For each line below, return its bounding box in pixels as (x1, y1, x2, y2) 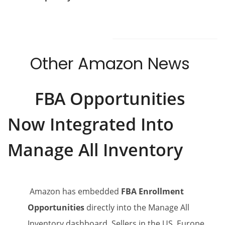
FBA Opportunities (35, 87, 185, 110)
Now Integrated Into (8, 113, 174, 136)
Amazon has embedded (28, 186, 121, 197)
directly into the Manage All (84, 202, 189, 213)
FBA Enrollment (121, 186, 184, 197)
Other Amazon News (30, 52, 190, 75)
